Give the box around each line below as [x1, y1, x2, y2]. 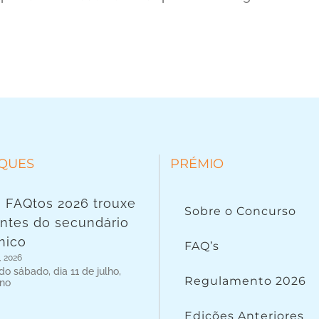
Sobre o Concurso [184, 204, 296, 218]
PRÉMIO [169, 156, 224, 172]
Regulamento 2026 [184, 274, 306, 288]
